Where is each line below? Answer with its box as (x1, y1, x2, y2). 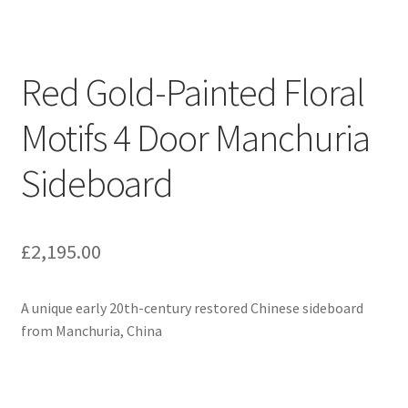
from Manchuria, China (20, 321, 162, 340)
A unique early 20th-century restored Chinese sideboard (20, 298, 363, 317)
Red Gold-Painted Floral (20, 67, 364, 116)
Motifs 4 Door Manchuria (20, 113, 370, 161)
